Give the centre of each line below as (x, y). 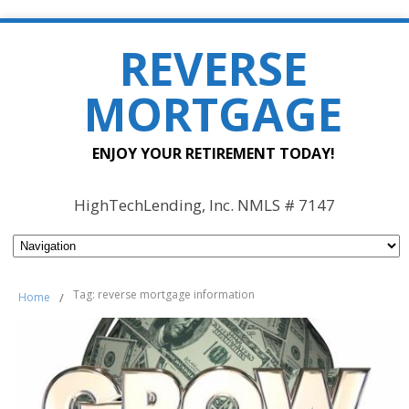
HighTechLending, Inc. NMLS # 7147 (204, 205)
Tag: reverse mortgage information (163, 294)
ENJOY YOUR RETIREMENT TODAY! (213, 153)
